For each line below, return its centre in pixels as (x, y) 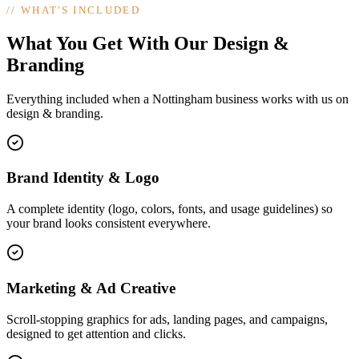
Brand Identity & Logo (83, 178)
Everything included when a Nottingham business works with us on (177, 99)
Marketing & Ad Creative (91, 288)
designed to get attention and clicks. (96, 333)
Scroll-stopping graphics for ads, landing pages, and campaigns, (167, 319)
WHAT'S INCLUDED (81, 10)
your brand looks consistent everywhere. (109, 224)
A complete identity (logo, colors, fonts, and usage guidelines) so (169, 209)
